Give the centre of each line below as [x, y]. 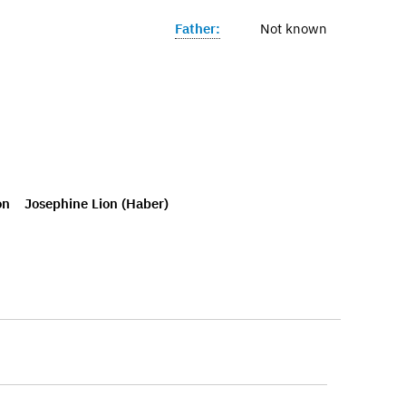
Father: [198, 29]
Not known [294, 29]
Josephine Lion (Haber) [97, 203]
